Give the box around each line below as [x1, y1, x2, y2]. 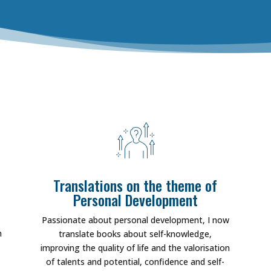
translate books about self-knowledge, [59, 227, 212, 240]
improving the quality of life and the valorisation [41, 241, 230, 253]
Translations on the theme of [53, 174, 218, 196]
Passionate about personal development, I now [41, 214, 229, 226]
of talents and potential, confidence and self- [46, 255, 225, 267]
